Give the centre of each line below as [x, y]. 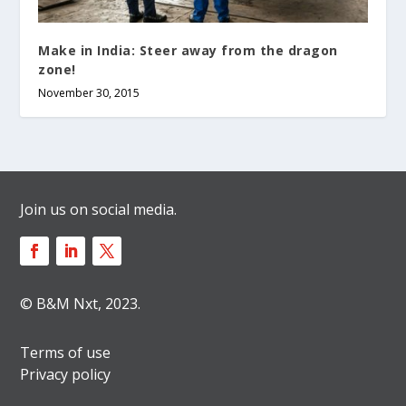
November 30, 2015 [89, 93]
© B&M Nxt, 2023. [81, 304]
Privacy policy [66, 375]
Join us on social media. [99, 210]
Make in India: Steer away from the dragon [188, 51]
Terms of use [66, 353]
